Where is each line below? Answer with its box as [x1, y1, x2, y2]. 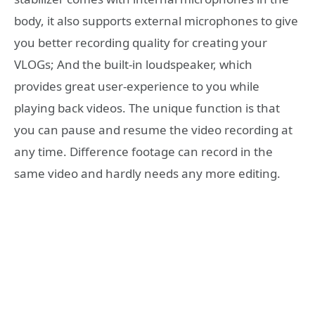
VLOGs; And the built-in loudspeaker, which [14, 56, 252, 72]
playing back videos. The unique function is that [14, 99, 280, 116]
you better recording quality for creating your [14, 34, 267, 51]
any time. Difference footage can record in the [14, 143, 273, 160]
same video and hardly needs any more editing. [14, 165, 281, 181]
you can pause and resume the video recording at [14, 121, 292, 138]
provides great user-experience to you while [14, 77, 259, 94]
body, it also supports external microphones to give [14, 12, 298, 29]
